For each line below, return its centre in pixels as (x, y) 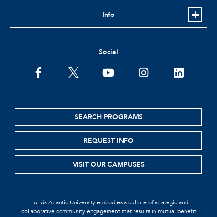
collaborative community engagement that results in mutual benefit (108, 211)
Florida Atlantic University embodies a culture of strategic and (108, 203)
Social (108, 52)
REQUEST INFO (108, 141)
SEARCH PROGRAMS (108, 117)
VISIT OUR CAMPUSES (108, 165)
